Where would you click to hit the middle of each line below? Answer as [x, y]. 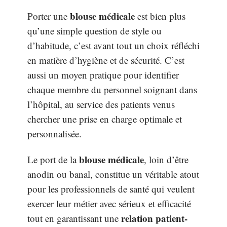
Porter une [49, 16]
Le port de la [53, 160]
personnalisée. [54, 133]
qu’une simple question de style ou [94, 30]
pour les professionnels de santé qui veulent [111, 189]
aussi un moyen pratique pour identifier [103, 74]
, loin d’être [166, 160]
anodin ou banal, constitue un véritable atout [113, 174]
